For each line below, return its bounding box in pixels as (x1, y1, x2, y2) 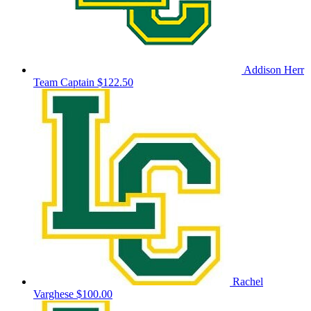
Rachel (233, 276, 263, 288)
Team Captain (33, 76, 94, 89)
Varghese (33, 288, 76, 301)
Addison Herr (244, 64, 304, 76)
